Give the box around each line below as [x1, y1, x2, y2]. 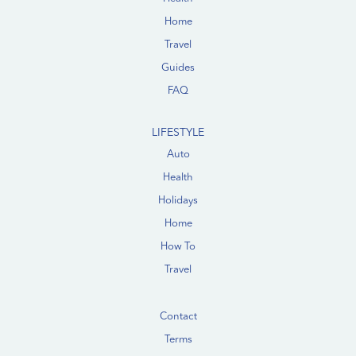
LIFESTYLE [152, 126, 204, 138]
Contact [159, 311, 197, 322]
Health [163, 172, 193, 183]
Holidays [158, 195, 198, 206]
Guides [161, 62, 195, 73]
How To [161, 241, 195, 252]
